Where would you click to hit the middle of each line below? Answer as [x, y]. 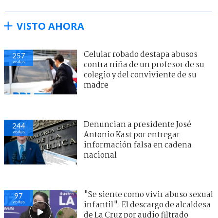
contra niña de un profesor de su [144, 65]
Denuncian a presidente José [137, 125]
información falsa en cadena [138, 145]
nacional [100, 155]
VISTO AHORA [50, 26]
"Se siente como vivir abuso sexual [148, 195]
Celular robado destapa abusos [141, 54]
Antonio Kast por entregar [132, 135]
